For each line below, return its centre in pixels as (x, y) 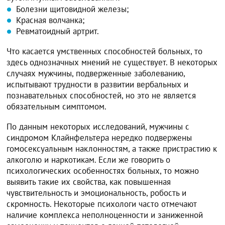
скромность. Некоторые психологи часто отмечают (102, 204)
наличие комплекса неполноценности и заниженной (105, 215)
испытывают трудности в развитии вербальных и (98, 85)
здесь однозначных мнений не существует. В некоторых (112, 63)
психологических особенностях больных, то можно (103, 171)
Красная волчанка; (50, 20)
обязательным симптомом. (57, 107)
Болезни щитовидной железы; (73, 9)
